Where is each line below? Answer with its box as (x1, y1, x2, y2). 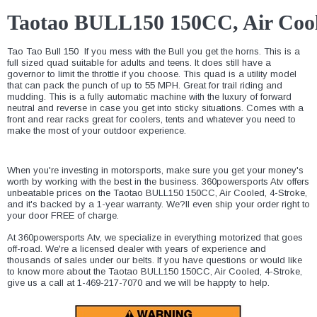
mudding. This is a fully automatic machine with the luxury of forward (7, 91, 292, 103)
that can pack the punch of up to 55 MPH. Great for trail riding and (7, 80, 282, 91)
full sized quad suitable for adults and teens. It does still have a (7, 57, 271, 69)
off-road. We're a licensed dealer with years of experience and (7, 243, 266, 255)
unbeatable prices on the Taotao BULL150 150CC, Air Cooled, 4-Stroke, (7, 188, 307, 199)
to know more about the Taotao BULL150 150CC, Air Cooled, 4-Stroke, (7, 266, 302, 277)
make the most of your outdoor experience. (7, 125, 186, 137)
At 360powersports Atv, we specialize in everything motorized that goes (7, 232, 303, 243)
